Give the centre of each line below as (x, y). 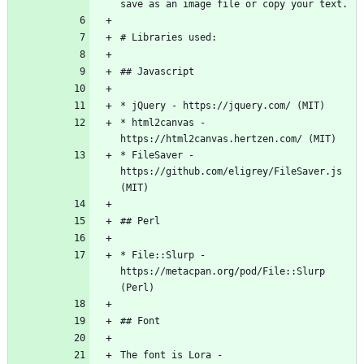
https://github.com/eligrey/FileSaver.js (231, 172)
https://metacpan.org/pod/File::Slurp (223, 272)
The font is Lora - (171, 355)
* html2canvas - (163, 123)
